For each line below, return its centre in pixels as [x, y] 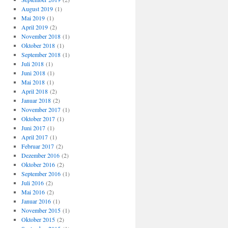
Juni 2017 [33, 128]
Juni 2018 [33, 73]
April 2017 [34, 137]
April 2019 [34, 27]
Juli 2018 [32, 64]
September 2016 [41, 174]
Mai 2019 [33, 18]
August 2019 [37, 9]
